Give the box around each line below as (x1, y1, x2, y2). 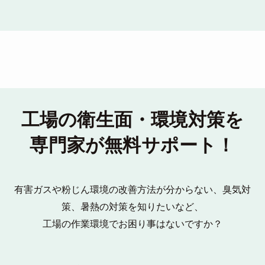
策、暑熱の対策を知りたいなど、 (62, 201, 203, 212)
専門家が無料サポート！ (30, 134, 235, 156)
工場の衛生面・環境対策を (21, 109, 244, 130)
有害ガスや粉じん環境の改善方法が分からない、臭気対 (14, 183, 251, 195)
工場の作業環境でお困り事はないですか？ (43, 218, 222, 229)
